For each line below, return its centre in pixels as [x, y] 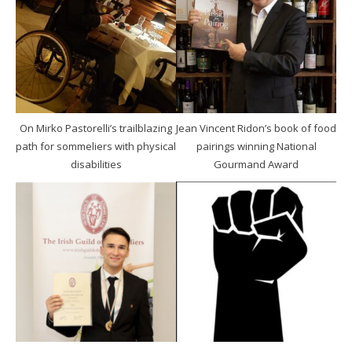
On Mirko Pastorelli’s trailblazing [96, 128]
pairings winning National [256, 147]
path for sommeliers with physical [96, 147]
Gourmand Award [256, 165]
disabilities [96, 165]
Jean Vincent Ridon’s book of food [256, 128]
